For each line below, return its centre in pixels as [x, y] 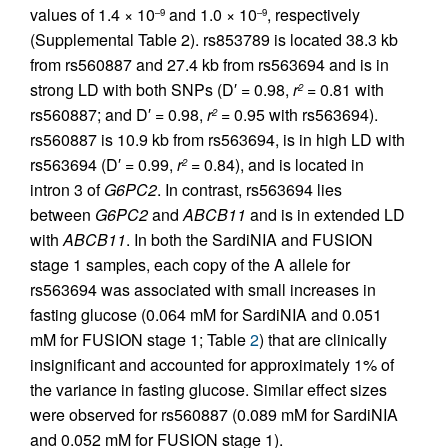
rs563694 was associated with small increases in [203, 289]
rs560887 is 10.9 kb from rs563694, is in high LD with [217, 139]
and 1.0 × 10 [211, 14]
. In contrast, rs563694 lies [249, 189]
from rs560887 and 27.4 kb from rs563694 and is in [209, 64]
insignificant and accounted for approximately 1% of [212, 364]
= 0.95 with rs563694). [297, 114]
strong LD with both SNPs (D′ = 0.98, [161, 89]
